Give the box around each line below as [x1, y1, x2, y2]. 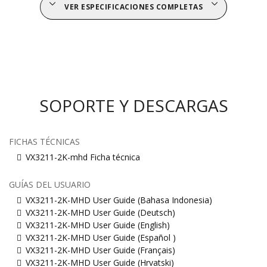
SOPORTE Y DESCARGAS [39, 94, 228, 117]
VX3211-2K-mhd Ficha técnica [26, 151, 140, 163]
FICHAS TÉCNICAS [9, 136, 80, 148]
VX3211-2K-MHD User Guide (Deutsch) [26, 207, 175, 219]
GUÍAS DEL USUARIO [9, 179, 91, 191]
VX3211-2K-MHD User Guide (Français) [26, 244, 175, 256]
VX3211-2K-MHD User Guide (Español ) [26, 232, 176, 244]
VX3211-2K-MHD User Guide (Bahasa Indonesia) [26, 194, 212, 206]
